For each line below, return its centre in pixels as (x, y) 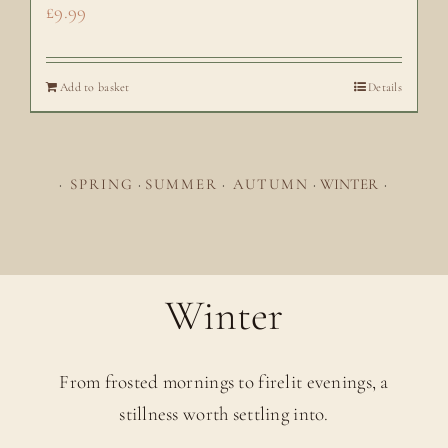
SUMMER (181, 183)
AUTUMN (271, 183)
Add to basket (94, 86)
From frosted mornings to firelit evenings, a (224, 382)
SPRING (102, 183)
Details (385, 86)
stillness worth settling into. (224, 414)
